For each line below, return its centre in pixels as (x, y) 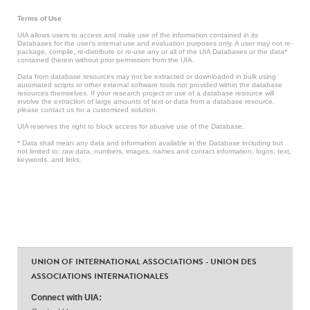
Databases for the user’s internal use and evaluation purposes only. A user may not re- (155, 43)
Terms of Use (39, 18)
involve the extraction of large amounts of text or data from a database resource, (146, 101)
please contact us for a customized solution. (88, 109)
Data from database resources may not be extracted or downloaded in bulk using (147, 76)
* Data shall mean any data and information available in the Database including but (150, 143)
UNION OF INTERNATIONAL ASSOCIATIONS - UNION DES (144, 261)
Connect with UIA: (66, 297)
